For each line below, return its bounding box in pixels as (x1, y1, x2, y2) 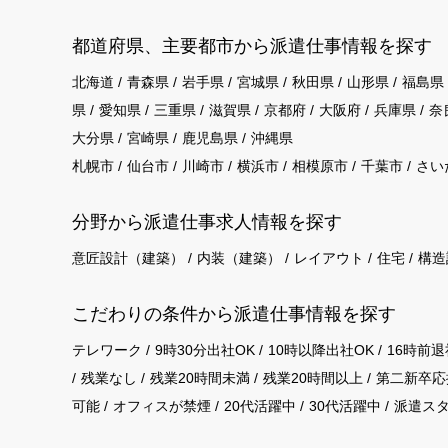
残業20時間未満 (150, 370, 250, 386)
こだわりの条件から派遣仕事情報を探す (72, 304, 396, 324)
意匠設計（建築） (72, 250, 184, 266)
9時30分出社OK (155, 342, 255, 358)
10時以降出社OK (268, 342, 374, 358)
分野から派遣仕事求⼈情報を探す (72, 212, 342, 232)
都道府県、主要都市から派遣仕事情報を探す (72, 36, 432, 56)
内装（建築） (197, 250, 281, 266)
